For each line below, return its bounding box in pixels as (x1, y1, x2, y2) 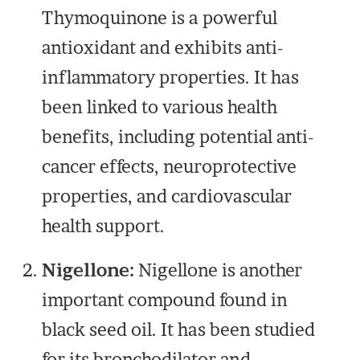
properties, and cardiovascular (42, 186, 292, 207)
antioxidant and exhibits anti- (42, 37, 284, 59)
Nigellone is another (134, 260, 303, 281)
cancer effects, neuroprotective (42, 156, 297, 178)
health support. (42, 215, 166, 237)
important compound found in (42, 289, 288, 311)
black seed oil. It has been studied (42, 319, 316, 341)
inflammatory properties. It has (42, 67, 300, 88)
